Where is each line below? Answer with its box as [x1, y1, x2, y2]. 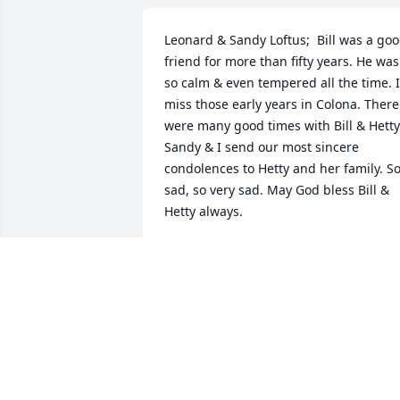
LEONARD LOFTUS [164, 244, 276, 262]
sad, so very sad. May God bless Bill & [164, 181, 389, 199]
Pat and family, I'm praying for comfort [164, 351, 396, 369]
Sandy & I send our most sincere [164, 138, 359, 156]
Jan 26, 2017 [164, 262, 237, 279]
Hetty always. [164, 203, 243, 221]
